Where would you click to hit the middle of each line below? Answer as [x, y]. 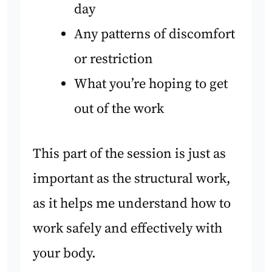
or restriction [113, 59]
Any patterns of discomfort [154, 34]
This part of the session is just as [130, 154]
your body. [65, 254]
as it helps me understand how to [132, 204]
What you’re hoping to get [151, 84]
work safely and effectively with [128, 229]
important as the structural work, [132, 179]
